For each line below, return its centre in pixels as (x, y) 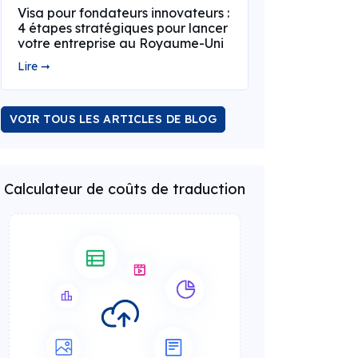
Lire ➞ (34, 66)
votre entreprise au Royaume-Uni (120, 43)
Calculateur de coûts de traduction (124, 189)
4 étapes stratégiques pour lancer (122, 28)
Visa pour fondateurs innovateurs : (123, 13)
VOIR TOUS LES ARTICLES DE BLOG (113, 119)
